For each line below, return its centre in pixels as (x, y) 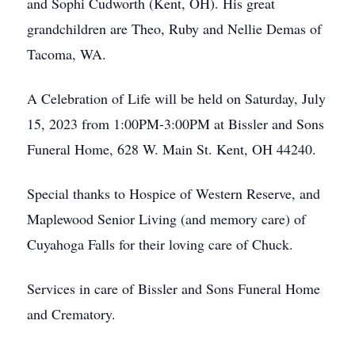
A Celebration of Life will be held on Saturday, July (176, 98)
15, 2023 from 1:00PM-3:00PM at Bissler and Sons (176, 124)
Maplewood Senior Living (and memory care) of (166, 219)
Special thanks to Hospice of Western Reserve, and (174, 193)
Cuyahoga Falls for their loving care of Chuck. (160, 244)
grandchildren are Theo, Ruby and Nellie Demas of (174, 29)
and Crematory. (71, 314)
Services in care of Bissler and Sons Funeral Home (174, 288)
